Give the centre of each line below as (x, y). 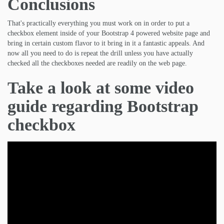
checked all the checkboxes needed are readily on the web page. (97, 63)
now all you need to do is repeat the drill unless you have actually (100, 53)
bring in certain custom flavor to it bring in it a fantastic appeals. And (106, 43)
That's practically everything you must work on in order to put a (98, 23)
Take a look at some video (101, 88)
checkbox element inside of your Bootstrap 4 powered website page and (109, 33)
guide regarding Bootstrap (103, 106)
